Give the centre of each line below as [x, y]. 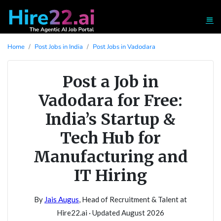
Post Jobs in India [59, 47]
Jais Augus [62, 199]
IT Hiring [110, 176]
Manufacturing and [110, 157]
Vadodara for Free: [110, 101]
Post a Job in [110, 82]
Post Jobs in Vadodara [124, 47]
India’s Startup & [110, 119]
